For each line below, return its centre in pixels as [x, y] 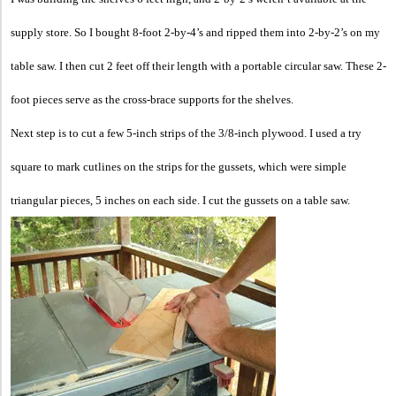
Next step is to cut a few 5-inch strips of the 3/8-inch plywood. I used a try [186, 133]
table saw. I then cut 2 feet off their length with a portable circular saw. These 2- [198, 65]
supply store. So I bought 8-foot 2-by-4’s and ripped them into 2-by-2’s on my [195, 32]
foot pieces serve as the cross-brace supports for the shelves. [152, 99]
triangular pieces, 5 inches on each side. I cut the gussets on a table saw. [180, 200]
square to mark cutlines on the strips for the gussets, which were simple [179, 166]
